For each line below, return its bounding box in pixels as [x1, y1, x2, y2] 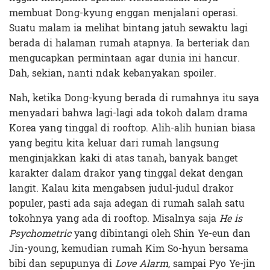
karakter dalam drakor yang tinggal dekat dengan [9, 164, 243, 182]
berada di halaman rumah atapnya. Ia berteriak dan [9, 34, 250, 52]
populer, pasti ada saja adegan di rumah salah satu [9, 194, 245, 212]
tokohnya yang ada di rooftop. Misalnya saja [9, 209, 219, 227]
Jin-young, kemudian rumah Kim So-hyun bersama [9, 239, 248, 257]
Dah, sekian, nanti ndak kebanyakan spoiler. [9, 64, 216, 82]
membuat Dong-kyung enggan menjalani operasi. [9, 4, 238, 22]
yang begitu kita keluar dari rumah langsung [9, 134, 219, 152]
